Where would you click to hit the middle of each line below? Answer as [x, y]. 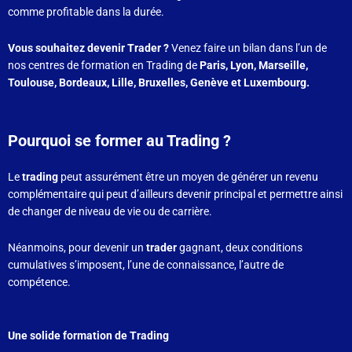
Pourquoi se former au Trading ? [119, 141]
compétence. [39, 282]
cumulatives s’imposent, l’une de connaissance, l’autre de [146, 265]
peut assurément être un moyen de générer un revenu [189, 177]
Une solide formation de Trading [88, 336]
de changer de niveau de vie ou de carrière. [110, 212]
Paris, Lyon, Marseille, [254, 66]
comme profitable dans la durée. [86, 12]
